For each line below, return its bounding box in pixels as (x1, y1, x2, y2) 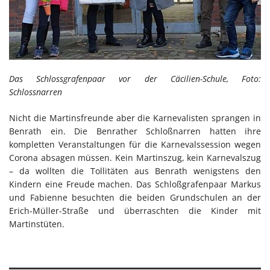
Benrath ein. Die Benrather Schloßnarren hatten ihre (9, 125, 261, 137)
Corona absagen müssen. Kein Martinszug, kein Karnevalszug (9, 152, 261, 164)
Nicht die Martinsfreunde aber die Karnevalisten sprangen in (9, 112, 261, 124)
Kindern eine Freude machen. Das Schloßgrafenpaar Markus (9, 178, 261, 190)
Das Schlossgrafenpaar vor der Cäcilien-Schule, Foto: (9, 73, 261, 85)
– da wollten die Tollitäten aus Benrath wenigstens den (9, 165, 261, 177)
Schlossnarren (9, 86, 62, 98)
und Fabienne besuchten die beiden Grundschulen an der (9, 192, 261, 204)
